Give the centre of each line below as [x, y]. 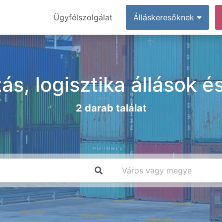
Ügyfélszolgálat [83, 17]
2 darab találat [111, 108]
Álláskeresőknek [165, 17]
